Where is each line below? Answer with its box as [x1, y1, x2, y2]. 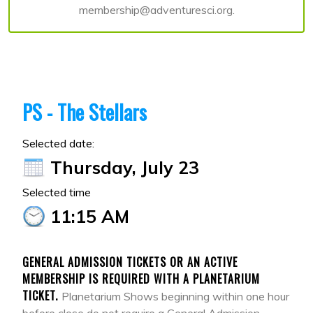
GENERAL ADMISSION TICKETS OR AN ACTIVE [22, 254, 238, 271]
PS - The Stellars [22, 97, 147, 127]
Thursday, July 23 [50, 156, 199, 179]
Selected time [22, 185, 91, 200]
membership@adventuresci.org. [78, 2, 235, 17]
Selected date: [22, 136, 94, 151]
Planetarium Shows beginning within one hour [61, 289, 289, 304]
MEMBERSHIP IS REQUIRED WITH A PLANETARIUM [22, 270, 260, 288]
